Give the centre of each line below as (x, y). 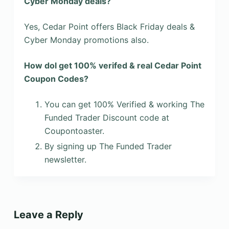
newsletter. (65, 160)
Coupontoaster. (74, 131)
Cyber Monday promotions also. (86, 40)
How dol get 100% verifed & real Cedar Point (112, 65)
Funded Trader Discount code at (107, 117)
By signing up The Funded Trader (108, 146)
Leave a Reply (48, 215)
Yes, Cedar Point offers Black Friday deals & (109, 26)
